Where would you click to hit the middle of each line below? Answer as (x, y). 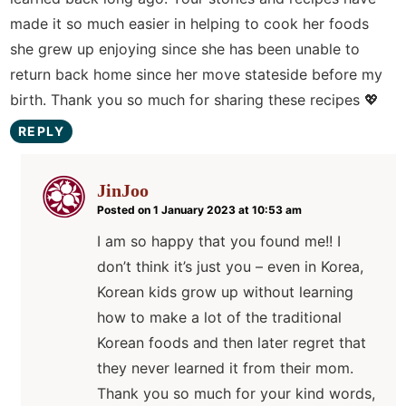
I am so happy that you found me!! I (219, 242)
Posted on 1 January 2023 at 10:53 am (199, 210)
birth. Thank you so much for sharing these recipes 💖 (194, 100)
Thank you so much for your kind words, (236, 394)
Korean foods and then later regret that (232, 343)
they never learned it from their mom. (225, 368)
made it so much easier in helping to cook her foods (189, 24)
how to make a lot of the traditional (219, 318)
